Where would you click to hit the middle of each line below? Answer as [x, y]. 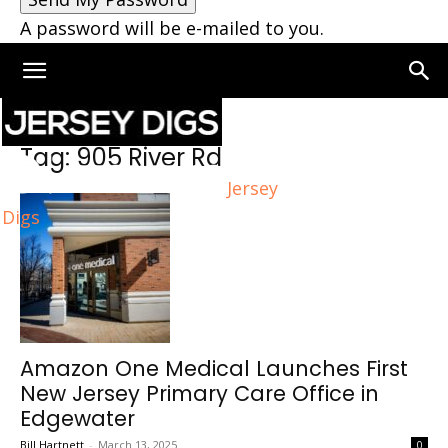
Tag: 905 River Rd [121, 157]
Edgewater [77, 418]
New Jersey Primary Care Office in [199, 393]
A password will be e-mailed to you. [172, 28]
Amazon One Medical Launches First [214, 368]
